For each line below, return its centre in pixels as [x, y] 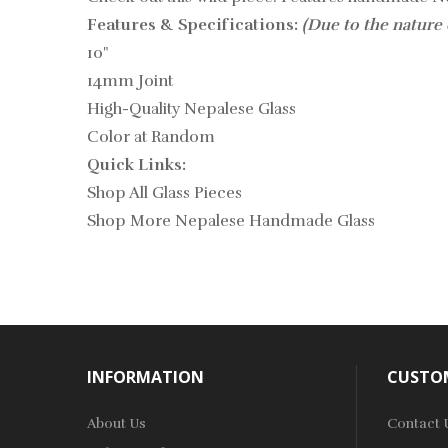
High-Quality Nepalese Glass [191, 109]
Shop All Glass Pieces [164, 193]
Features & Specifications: [194, 25]
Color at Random [151, 137]
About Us [116, 423]
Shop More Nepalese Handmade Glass [231, 221]
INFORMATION [145, 377]
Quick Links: [136, 165]
